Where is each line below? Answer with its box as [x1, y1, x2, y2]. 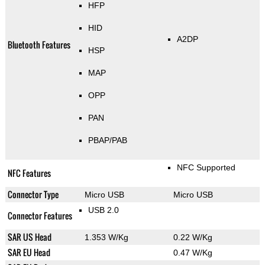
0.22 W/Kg [173, 232, 212, 243]
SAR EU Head [7, 246, 50, 259]
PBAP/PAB [88, 135, 127, 146]
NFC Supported [176, 163, 235, 173]
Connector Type [7, 188, 59, 201]
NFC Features [7, 167, 51, 180]
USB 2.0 [88, 205, 119, 215]
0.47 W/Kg [173, 248, 212, 258]
